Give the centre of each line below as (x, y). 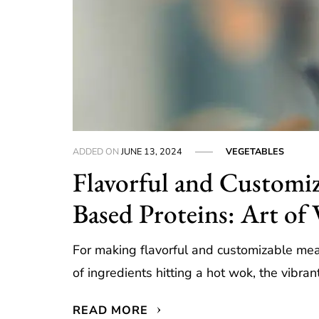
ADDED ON (97, 152)
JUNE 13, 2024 (152, 152)
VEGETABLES (255, 152)
